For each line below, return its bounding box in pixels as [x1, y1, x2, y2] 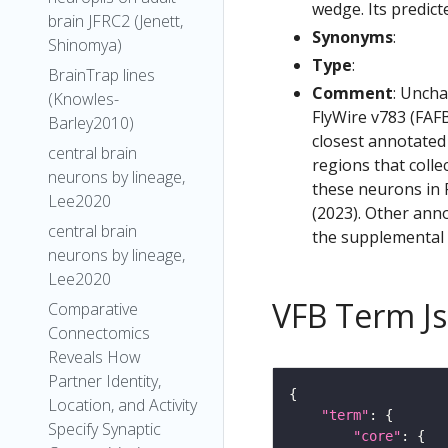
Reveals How [48, 346, 141, 368]
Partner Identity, [48, 370, 161, 392]
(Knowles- [48, 88, 119, 110]
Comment [312, 81, 393, 104]
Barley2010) [48, 112, 134, 134]
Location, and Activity [48, 394, 197, 416]
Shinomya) [48, 34, 122, 56]
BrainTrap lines [48, 64, 155, 86]
